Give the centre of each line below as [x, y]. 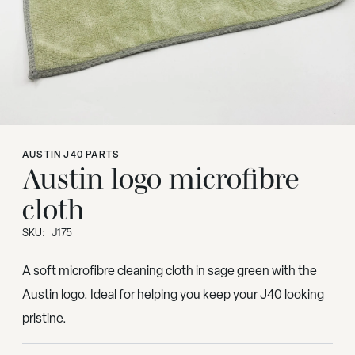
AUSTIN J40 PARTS [71, 155]
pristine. [44, 319]
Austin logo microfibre [161, 179]
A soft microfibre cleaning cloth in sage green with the [170, 271]
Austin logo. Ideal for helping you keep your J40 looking [173, 295]
